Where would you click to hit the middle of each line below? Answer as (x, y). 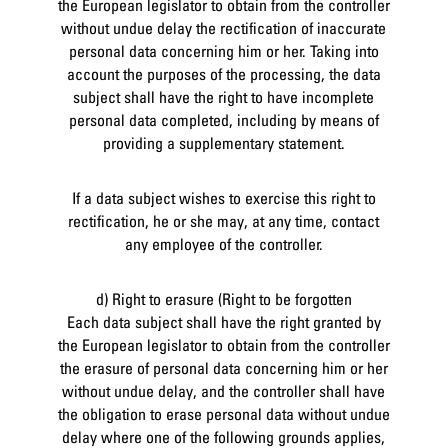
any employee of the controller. (223, 243)
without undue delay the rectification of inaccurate (224, 27)
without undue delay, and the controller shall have (224, 390)
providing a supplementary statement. (223, 142)
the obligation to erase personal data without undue (223, 413)
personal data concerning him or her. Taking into (223, 50)
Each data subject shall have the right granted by (223, 321)
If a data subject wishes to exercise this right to (223, 197)
